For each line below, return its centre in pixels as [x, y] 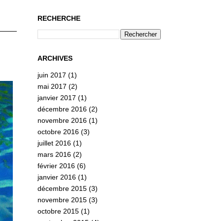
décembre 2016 [62, 109]
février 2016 [56, 166]
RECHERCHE [59, 18]
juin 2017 [52, 75]
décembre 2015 [62, 188]
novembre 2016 [62, 120]
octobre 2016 [58, 131]
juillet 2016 [54, 143]
